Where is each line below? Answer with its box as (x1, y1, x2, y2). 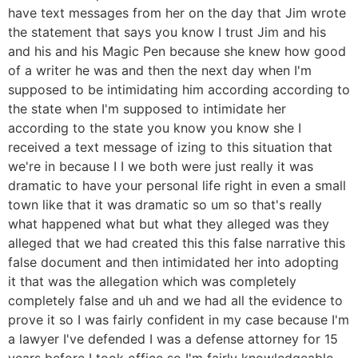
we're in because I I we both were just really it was (8, 157, 313, 174)
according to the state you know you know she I (8, 119, 301, 136)
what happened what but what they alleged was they (8, 215, 329, 232)
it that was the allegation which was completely (8, 272, 296, 289)
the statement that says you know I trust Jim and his (8, 23, 326, 40)
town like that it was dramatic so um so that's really (8, 196, 322, 213)
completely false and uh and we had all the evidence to (8, 292, 343, 308)
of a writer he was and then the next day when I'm (8, 62, 312, 78)
